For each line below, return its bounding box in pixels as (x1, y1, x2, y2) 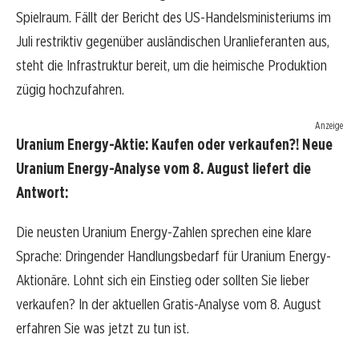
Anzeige (315, 119, 343, 132)
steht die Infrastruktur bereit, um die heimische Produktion (16, 56, 327, 75)
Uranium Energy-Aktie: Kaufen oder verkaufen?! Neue (16, 135, 333, 155)
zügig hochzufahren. (16, 80, 124, 99)
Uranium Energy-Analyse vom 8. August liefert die (16, 159, 311, 179)
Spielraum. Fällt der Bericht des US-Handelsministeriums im (16, 8, 331, 27)
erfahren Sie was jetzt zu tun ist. (16, 319, 189, 338)
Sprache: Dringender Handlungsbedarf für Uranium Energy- (16, 247, 331, 266)
